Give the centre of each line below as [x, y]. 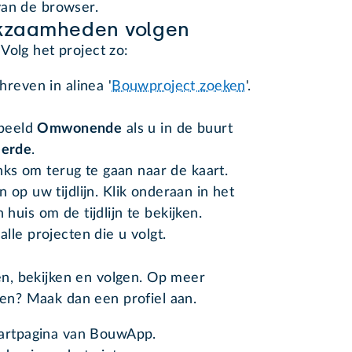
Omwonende [80, 129]
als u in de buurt [178, 129]
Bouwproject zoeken [179, 87]
